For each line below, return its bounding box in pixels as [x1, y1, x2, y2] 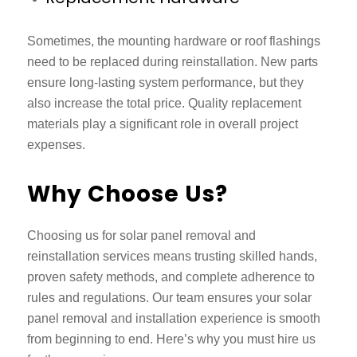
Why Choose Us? [26, 178, 228, 210]
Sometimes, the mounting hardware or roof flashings [26, 34, 320, 49]
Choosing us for [26, 228, 120, 242]
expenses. [26, 138, 85, 152]
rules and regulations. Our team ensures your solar [26, 290, 312, 304]
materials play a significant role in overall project [26, 117, 298, 131]
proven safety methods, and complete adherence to [26, 269, 315, 284]
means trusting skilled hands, [152, 249, 317, 263]
